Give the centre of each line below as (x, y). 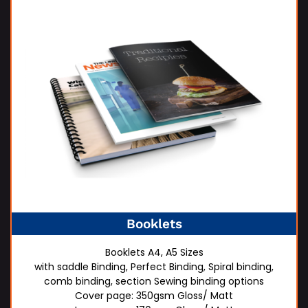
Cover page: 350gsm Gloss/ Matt (154, 296)
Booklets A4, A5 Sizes (154, 253)
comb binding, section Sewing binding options (154, 282)
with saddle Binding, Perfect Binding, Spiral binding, (154, 267)
